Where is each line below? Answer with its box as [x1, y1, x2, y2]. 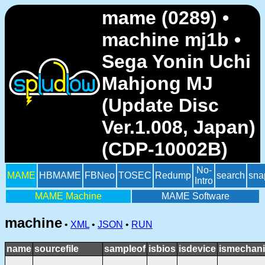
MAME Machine [35, 191, 102, 201]
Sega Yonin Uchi [102, 51, 251, 72]
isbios [148, 244, 176, 254]
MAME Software [161, 191, 230, 201]
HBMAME [39, 170, 81, 180]
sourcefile [34, 244, 79, 254]
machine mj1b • [102, 29, 241, 50]
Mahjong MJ [102, 73, 213, 94]
